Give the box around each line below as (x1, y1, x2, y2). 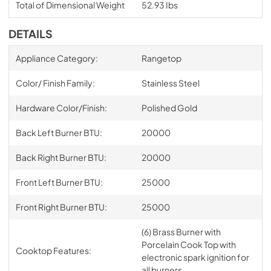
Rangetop (141, 52, 181, 64)
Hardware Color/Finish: (15, 102, 107, 113)
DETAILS (8, 27, 53, 41)
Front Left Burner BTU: (15, 176, 103, 188)
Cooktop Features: (15, 244, 91, 256)
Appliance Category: (15, 52, 98, 64)
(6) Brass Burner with (141, 226, 221, 237)
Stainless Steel (141, 77, 200, 88)
